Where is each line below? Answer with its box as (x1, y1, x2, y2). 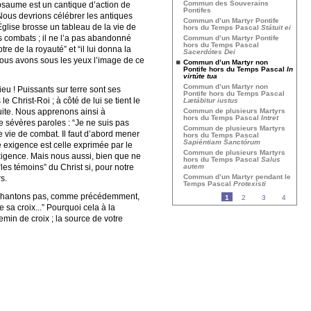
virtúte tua (183, 72, 217, 80)
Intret (261, 114, 278, 121)
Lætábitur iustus (183, 96, 238, 104)
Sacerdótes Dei (183, 48, 235, 56)
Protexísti (233, 180, 266, 187)
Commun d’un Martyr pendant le (183, 173, 291, 180)
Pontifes (183, 6, 211, 14)
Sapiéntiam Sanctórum (183, 138, 260, 146)
